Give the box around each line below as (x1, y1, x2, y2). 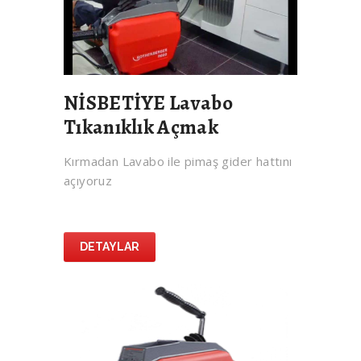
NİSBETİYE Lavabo (64, 89, 233, 118)
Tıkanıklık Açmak (64, 114, 218, 142)
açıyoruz (64, 172, 113, 189)
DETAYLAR (80, 240, 139, 254)
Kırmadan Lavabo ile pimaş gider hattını (64, 153, 293, 170)
